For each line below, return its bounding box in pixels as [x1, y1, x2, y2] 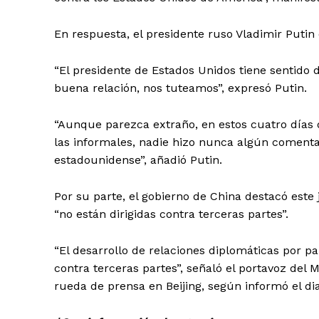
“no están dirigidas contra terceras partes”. [54, 206, 288, 221]
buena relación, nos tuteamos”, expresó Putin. [54, 80, 307, 95]
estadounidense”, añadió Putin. [54, 152, 222, 167]
